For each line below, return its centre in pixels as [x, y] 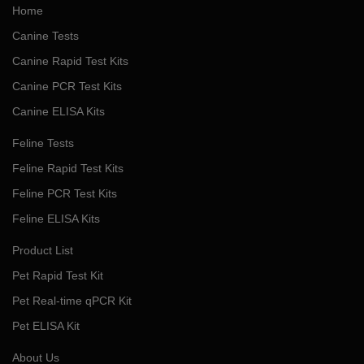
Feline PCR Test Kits [65, 193]
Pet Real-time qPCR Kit [72, 300]
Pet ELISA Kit [46, 325]
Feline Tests [43, 143]
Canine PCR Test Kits [67, 86]
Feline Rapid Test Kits [68, 168]
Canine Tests [45, 35]
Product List [43, 250]
